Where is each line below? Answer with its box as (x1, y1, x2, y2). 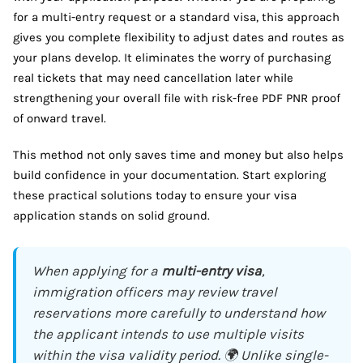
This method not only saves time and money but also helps (13, 147, 344, 162)
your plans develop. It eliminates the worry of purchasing (13, 49, 331, 65)
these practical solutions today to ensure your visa (13, 187, 297, 203)
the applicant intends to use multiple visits (32, 325, 304, 342)
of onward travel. (13, 110, 106, 126)
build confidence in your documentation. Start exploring (13, 167, 326, 182)
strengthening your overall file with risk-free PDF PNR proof (13, 90, 340, 105)
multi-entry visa (161, 262, 262, 279)
